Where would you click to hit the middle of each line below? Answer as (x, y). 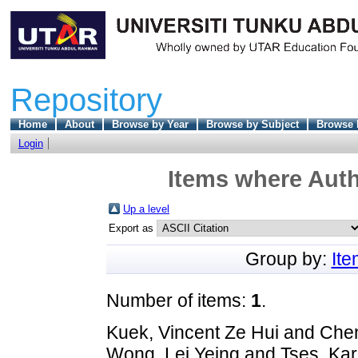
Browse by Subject (252, 124)
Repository (86, 99)
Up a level (146, 209)
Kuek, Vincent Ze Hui (193, 332)
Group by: (288, 259)
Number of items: (179, 300)
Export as (133, 228)
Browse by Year (150, 124)
